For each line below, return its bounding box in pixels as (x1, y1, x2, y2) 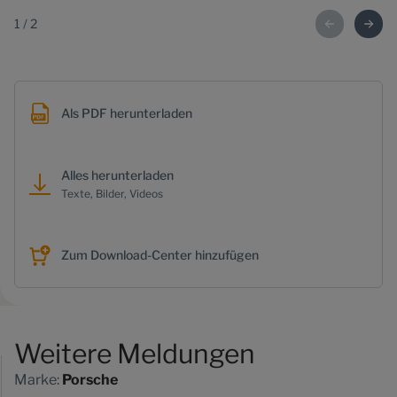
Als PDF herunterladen (61, 105, 192, 121)
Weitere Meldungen (14, 338, 255, 370)
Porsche (62, 371, 118, 389)
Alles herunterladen (61, 167, 174, 183)
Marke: (14, 371, 62, 389)
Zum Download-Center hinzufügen (61, 247, 259, 263)
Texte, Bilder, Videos (61, 187, 163, 201)
